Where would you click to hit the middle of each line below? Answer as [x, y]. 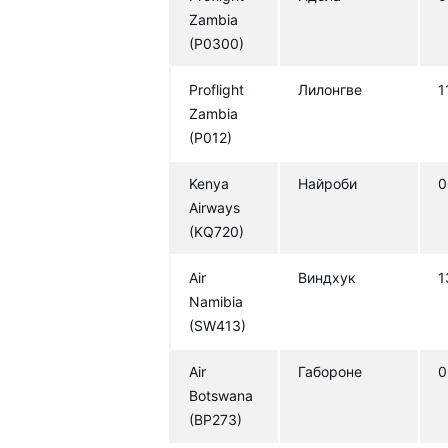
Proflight [217, 89]
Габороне [330, 371]
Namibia [216, 301]
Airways [215, 207]
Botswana [221, 395]
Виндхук [327, 277]
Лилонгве [330, 89]
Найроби [328, 183]
